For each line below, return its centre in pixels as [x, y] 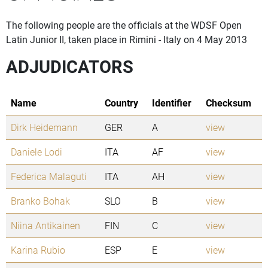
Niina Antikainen [45, 226]
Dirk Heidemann [44, 127]
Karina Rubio [38, 250]
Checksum [229, 103]
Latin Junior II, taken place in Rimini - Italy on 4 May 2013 [127, 39]
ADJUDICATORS [70, 67]
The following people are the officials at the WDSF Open [124, 25]
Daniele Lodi [36, 152]
